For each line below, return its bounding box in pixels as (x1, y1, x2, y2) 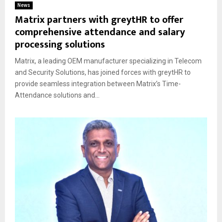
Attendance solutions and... (15, 91, 100, 100)
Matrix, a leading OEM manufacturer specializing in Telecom (15, 57, 202, 65)
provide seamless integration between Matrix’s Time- (15, 80, 181, 88)
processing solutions (15, 36, 105, 54)
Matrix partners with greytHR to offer (15, 11, 183, 29)
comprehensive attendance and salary (15, 24, 185, 41)
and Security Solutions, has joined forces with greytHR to (15, 68, 191, 77)
